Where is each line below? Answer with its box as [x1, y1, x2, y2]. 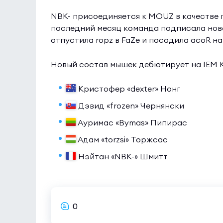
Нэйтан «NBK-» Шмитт [76, 151, 170, 161]
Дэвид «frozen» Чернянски [76, 101, 187, 111]
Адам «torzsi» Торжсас [76, 134, 170, 144]
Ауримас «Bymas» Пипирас [76, 117, 190, 127]
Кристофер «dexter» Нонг [76, 84, 183, 94]
